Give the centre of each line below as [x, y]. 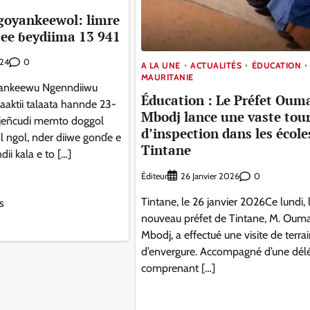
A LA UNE [161, 65]
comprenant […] [178, 268]
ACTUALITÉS [216, 65]
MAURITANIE [167, 77]
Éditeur [154, 176]
